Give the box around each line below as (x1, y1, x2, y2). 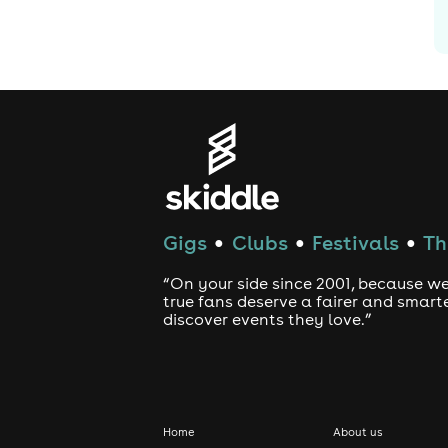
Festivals (311, 230, 399, 256)
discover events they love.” (163, 309, 373, 330)
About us (332, 424, 383, 439)
